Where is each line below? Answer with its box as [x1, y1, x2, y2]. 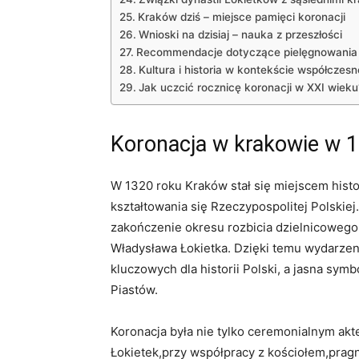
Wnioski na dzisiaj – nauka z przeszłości [138, 28, 342, 41]
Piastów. [111, 282, 158, 297]
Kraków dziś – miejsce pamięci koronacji [137, 10, 345, 23]
